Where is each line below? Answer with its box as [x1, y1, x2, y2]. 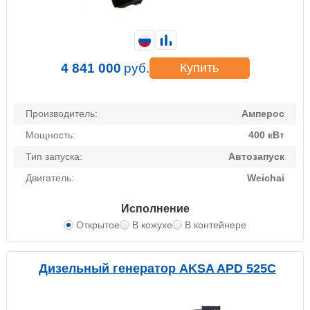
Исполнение [120, 203, 190, 215]
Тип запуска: [26, 151, 82, 163]
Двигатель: [26, 172, 74, 184]
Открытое [76, 219, 120, 231]
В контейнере [185, 219, 246, 231]
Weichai [247, 172, 284, 184]
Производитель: [26, 108, 98, 120]
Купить [180, 61, 219, 75]
